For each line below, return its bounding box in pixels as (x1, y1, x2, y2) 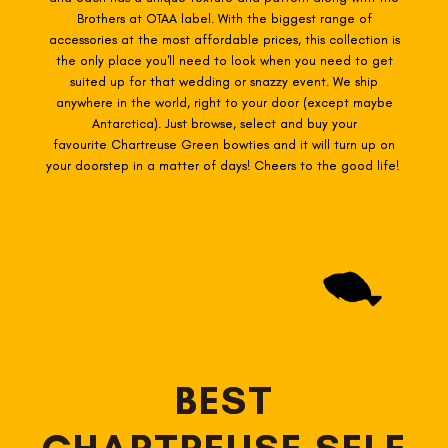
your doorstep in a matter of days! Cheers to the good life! (45, 157, 403, 173)
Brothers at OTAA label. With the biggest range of (76, 10, 372, 26)
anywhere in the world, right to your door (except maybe (55, 94, 393, 110)
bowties (223, 136, 273, 152)
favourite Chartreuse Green (53, 136, 223, 152)
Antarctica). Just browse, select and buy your (91, 115, 357, 131)
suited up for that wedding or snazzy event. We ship (70, 73, 378, 89)
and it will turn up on (273, 136, 395, 152)
